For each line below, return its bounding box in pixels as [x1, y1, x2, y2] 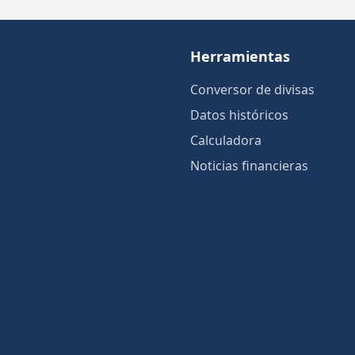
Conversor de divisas [190, 81, 315, 98]
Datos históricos [190, 106, 288, 124]
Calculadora [190, 132, 261, 149]
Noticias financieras [190, 157, 308, 174]
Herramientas [190, 47, 290, 66]
